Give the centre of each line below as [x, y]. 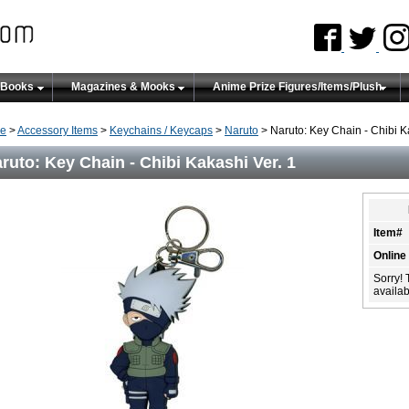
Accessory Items [58, 131]
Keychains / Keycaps [161, 131]
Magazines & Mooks [123, 87]
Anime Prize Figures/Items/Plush [297, 87]
